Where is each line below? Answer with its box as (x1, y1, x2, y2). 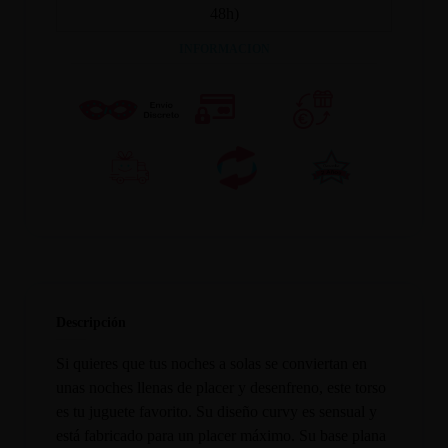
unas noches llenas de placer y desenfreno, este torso (56, 378, 387, 396)
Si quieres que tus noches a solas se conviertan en (56, 354, 368, 372)
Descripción (56, 313, 127, 330)
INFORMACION (178, 42, 270, 57)
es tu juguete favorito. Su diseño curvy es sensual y (56, 402, 378, 420)
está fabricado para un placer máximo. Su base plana (56, 426, 387, 444)
